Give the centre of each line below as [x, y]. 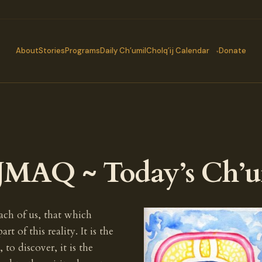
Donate [232, 51]
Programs [82, 51]
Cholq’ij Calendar [178, 51]
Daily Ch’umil [123, 51]
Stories [52, 51]
